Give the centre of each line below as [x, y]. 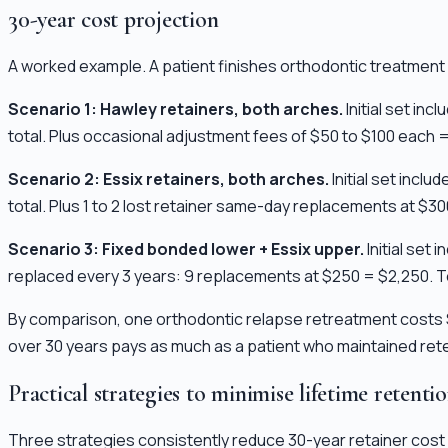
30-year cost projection [113, 20]
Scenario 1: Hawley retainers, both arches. [175, 109]
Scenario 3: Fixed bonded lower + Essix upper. [186, 249]
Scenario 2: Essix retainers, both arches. [168, 179]
